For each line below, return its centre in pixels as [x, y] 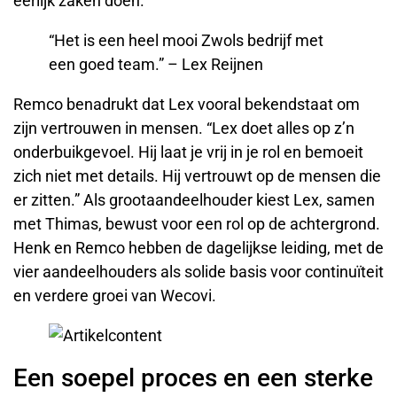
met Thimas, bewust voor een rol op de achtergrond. [197, 224]
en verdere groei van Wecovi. [115, 296]
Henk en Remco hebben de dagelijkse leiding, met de [198, 248]
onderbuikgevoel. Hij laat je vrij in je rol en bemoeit [188, 152]
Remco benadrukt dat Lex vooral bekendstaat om [187, 105]
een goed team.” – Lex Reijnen [156, 65]
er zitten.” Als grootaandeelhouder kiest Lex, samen [194, 200]
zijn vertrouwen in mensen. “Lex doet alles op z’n [184, 128]
